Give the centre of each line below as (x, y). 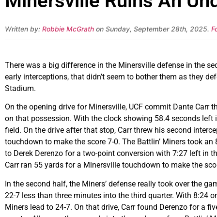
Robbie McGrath (68, 29)
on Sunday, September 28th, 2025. (153, 29)
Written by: (23, 29)
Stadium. (20, 88)
